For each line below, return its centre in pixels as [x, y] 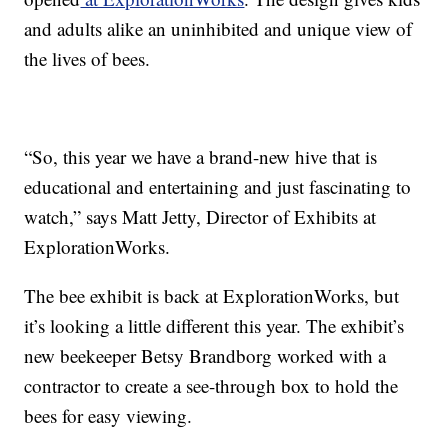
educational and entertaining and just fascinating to [218, 186]
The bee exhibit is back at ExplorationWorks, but [212, 295]
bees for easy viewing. [108, 415]
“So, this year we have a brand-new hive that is [201, 156]
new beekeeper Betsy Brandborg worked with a [205, 355]
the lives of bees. [87, 58]
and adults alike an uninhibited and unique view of [218, 28]
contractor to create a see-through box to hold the [211, 385]
